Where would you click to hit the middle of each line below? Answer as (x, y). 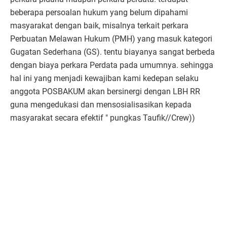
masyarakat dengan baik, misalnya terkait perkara (99, 26)
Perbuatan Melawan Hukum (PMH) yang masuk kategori (111, 39)
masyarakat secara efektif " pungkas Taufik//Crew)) (103, 118)
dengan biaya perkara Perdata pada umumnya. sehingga (112, 65)
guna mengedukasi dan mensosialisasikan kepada (101, 105)
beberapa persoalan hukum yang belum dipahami (99, 13)
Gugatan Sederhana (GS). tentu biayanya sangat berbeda (112, 52)
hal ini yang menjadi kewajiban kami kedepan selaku (104, 79)
